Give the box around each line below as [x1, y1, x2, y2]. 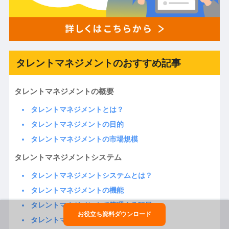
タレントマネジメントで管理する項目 [30, 201, 152, 210]
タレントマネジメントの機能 [30, 186, 124, 195]
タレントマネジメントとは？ [30, 105, 124, 113]
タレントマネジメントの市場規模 [30, 134, 138, 143]
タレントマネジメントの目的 [30, 120, 124, 128]
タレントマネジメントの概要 [14, 86, 114, 96]
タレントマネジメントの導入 [30, 216, 124, 224]
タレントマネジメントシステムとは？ [30, 171, 152, 180]
